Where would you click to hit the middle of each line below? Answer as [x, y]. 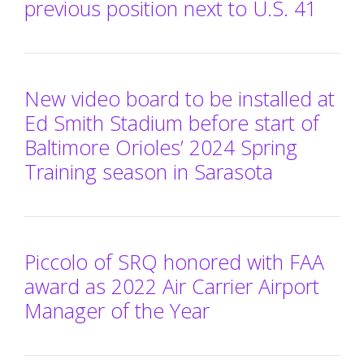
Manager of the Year [117, 311]
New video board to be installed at [180, 99]
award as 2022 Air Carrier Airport [172, 286]
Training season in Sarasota [149, 172]
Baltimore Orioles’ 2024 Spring [161, 147]
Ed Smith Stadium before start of [172, 123]
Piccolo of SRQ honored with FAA [174, 262]
